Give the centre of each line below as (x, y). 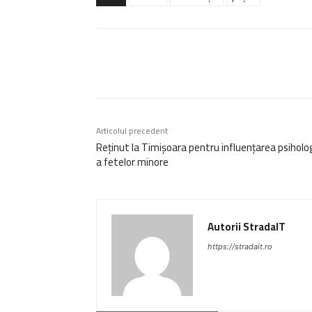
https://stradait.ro (240, 246)
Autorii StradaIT (247, 226)
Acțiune (143, 64)
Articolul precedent (132, 130)
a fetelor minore (132, 162)
